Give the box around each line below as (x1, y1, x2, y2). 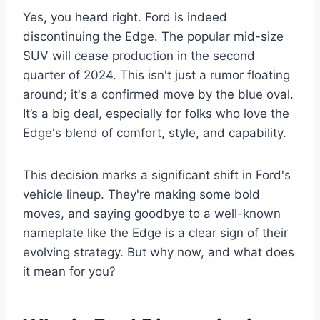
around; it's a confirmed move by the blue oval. (23, 87, 294, 101)
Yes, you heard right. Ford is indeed (23, 10, 227, 24)
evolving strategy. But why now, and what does (23, 245, 294, 259)
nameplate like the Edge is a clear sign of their (23, 226, 288, 240)
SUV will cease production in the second (23, 49, 255, 63)
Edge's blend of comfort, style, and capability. (23, 126, 286, 140)
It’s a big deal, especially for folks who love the (23, 106, 289, 121)
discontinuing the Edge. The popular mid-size (23, 29, 284, 44)
